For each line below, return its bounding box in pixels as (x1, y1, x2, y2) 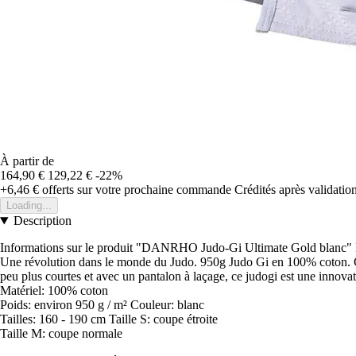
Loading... (6, 199, 52, 212)
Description (13, 214, 72, 228)
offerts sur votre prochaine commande (39, 183, 231, 197)
